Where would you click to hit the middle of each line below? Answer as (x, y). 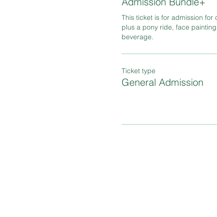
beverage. (137, 37)
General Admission (162, 82)
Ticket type (138, 70)
